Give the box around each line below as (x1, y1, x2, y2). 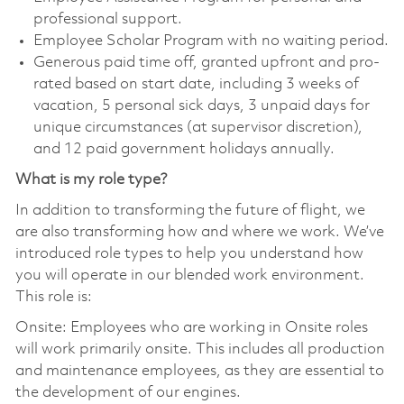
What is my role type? (14, 171, 168, 188)
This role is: (14, 289, 92, 305)
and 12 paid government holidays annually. (32, 141, 335, 157)
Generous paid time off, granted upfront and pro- (32, 54, 380, 70)
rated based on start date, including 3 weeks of (32, 76, 359, 92)
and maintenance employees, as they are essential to (14, 363, 384, 379)
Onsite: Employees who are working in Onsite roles (14, 319, 368, 335)
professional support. (32, 11, 182, 27)
